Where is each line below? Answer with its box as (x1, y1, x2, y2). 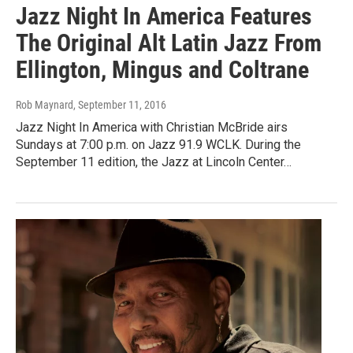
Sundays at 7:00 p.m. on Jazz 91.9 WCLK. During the (16, 137, 301, 153)
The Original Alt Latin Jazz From (16, 29, 321, 58)
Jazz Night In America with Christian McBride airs (16, 120, 288, 136)
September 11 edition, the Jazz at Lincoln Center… (16, 154, 292, 170)
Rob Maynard (16, 98, 73, 112)
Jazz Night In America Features (16, 2, 312, 31)
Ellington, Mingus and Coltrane (16, 56, 309, 84)
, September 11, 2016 (73, 98, 166, 112)
